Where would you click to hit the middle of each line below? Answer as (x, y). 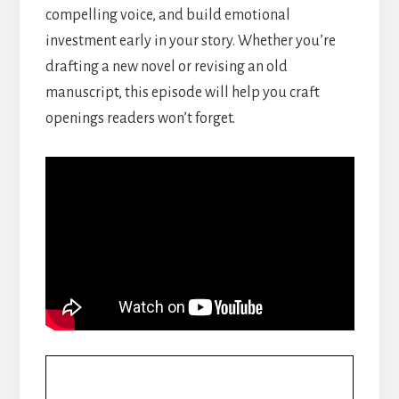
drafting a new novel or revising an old (166, 67)
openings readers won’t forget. (140, 119)
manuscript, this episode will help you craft (182, 93)
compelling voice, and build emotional (167, 16)
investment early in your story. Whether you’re (190, 41)
